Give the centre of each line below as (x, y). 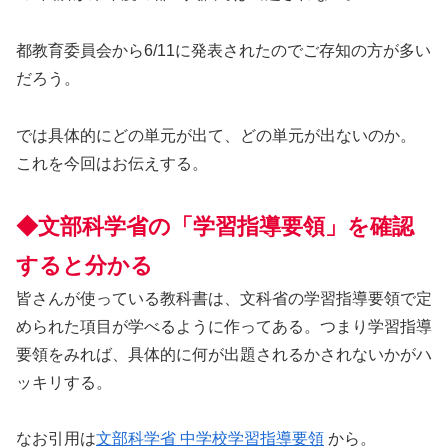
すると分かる (84, 265)
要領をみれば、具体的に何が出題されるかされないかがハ (224, 354)
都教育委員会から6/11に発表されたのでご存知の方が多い (223, 51)
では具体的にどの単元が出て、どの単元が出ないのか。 (216, 135)
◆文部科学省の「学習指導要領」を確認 (215, 226)
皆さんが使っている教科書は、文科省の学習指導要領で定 (224, 298)
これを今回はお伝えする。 (112, 163)
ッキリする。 (64, 382)
